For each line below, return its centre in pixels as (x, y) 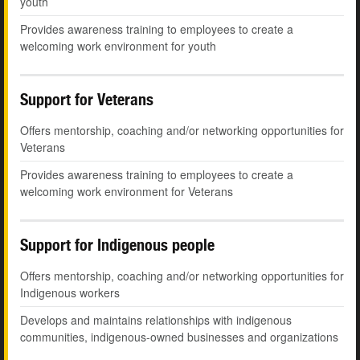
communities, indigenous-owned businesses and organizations (179, 337)
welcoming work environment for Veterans (127, 192)
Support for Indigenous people (117, 245)
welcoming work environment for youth (118, 46)
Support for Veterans (87, 100)
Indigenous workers (70, 293)
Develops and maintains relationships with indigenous (156, 320)
